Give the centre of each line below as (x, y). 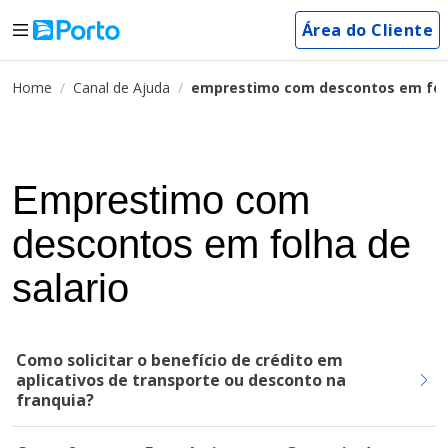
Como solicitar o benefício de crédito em (179, 360)
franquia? (55, 400)
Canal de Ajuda (121, 87)
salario (70, 288)
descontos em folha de (211, 244)
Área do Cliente (367, 30)
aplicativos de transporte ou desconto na (181, 380)
